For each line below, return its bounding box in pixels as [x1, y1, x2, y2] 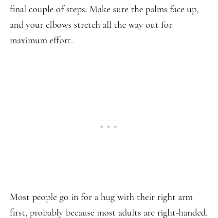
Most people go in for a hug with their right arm [10, 191, 193, 203]
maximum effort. [10, 35, 73, 46]
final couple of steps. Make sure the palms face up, [10, 3, 199, 15]
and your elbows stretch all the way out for [10, 19, 172, 31]
